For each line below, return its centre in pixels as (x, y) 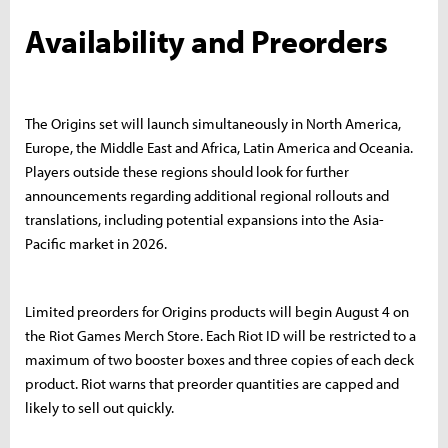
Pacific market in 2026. (96, 243)
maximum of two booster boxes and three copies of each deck (219, 359)
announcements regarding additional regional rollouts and (207, 195)
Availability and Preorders (206, 40)
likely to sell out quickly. (99, 407)
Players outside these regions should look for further (187, 171)
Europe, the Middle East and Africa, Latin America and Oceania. (219, 147)
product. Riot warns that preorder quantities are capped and (212, 383)
